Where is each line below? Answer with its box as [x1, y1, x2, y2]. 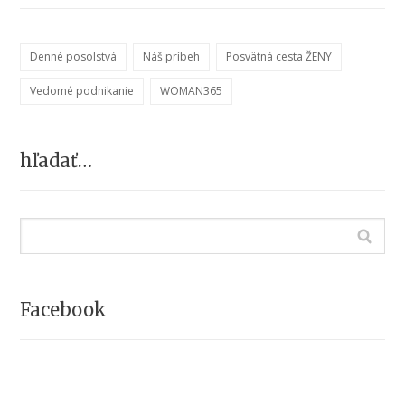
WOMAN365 [160, 82, 223, 99]
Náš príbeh [143, 48, 201, 64]
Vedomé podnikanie [30, 82, 135, 99]
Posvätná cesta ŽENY [226, 48, 333, 64]
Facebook [20, 297, 108, 321]
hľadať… [20, 148, 93, 172]
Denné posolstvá [30, 48, 118, 64]
